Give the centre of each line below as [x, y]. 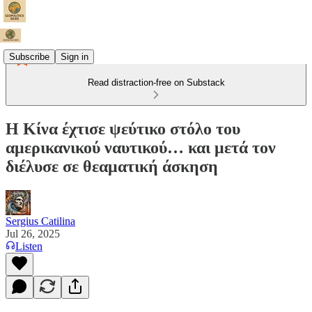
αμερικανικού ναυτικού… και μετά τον [141, 147]
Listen [29, 246]
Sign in [75, 56]
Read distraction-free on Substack [156, 83]
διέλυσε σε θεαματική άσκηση [112, 166]
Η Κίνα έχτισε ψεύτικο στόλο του [123, 128]
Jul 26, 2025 [33, 233]
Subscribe [29, 56]
